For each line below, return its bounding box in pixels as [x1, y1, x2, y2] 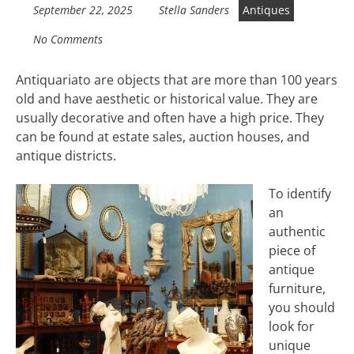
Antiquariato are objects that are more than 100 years [16, 71, 337, 88]
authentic [269, 223, 326, 240]
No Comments [32, 32, 103, 47]
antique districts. [16, 147, 116, 164]
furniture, [269, 280, 326, 297]
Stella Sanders [159, 2, 229, 17]
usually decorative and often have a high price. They [16, 109, 324, 126]
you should [269, 299, 335, 316]
